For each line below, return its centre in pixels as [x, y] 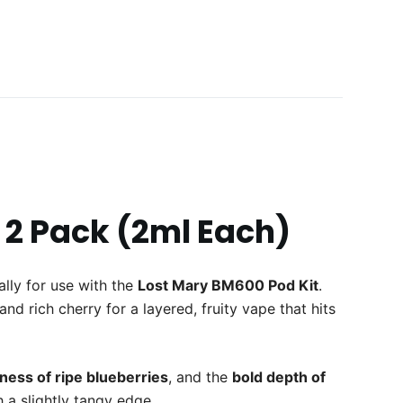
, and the [201, 377]
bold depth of [279, 377]
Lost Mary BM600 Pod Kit [228, 286]
